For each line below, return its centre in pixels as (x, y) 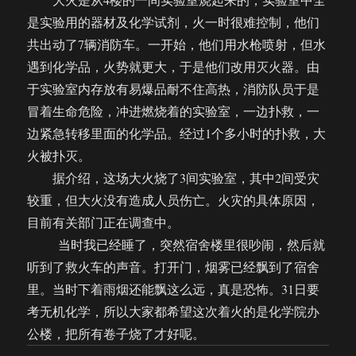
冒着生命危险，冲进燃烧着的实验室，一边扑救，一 (174, 111)
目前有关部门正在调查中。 (104, 222)
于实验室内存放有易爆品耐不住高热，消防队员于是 (174, 89)
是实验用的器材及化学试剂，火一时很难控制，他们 (174, 22)
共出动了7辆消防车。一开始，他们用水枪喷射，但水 (177, 44)
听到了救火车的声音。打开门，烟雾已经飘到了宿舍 (174, 267)
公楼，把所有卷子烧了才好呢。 (116, 333)
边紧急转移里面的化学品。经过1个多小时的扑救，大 (177, 133)
